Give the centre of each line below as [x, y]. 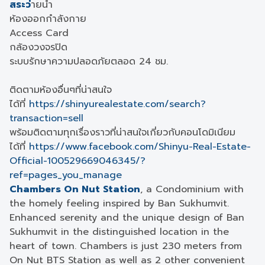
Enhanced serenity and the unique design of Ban [127, 218]
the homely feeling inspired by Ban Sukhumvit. [119, 203]
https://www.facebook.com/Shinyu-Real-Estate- [140, 147]
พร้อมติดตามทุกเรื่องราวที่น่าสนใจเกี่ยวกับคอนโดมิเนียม [122, 132]
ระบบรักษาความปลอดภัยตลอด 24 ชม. [89, 62]
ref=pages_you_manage [66, 175]
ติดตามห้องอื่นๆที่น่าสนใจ [61, 90]
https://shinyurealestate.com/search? [117, 104]
